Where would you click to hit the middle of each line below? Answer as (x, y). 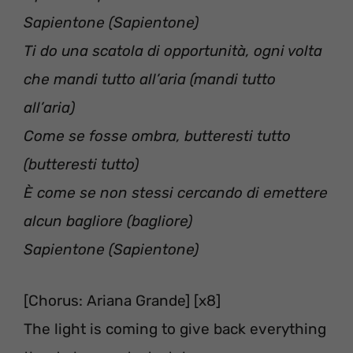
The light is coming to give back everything (175, 329)
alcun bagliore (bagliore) (108, 221)
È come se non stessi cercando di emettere (176, 193)
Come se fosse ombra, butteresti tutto (157, 136)
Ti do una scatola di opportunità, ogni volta (173, 51)
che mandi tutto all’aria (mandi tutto (150, 80)
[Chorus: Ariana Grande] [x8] (122, 300)
